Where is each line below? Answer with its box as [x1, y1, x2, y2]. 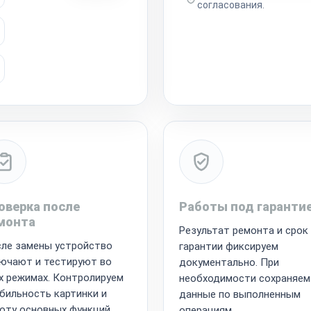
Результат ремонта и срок [179, 224, 308, 237]
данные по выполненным [179, 287, 301, 301]
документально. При [179, 255, 279, 269]
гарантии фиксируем [179, 239, 278, 253]
